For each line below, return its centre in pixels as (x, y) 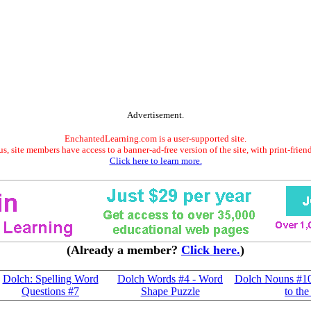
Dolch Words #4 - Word (170, 279)
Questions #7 (50, 291)
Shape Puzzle (170, 291)
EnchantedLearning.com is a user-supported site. (155, 138)
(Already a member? (124, 250)
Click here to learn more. (155, 161)
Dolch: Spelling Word (50, 279)
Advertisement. (155, 115)
